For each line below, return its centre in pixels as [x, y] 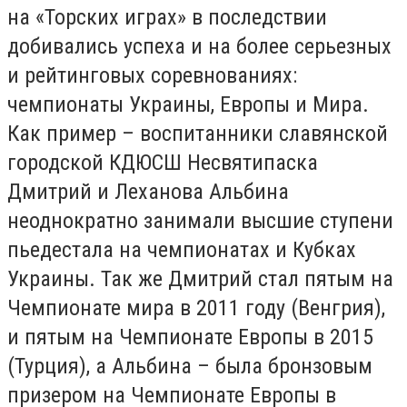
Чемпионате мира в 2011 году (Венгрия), [196, 308]
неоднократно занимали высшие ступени [200, 220]
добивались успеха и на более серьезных [199, 46]
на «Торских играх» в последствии [167, 17]
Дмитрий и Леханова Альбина [148, 191]
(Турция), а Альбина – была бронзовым [190, 366]
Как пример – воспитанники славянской [198, 133]
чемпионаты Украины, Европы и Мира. [188, 104]
